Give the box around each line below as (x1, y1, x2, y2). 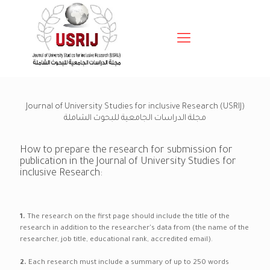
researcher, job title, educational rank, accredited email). (20, 236, 213, 244)
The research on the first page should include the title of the (27, 213, 230, 221)
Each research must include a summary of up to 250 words (28, 259, 229, 267)
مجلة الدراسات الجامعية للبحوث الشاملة (64, 114, 206, 123)
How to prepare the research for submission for (20, 145, 233, 156)
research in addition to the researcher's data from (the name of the (20, 225, 249, 233)
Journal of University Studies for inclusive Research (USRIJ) (25, 102, 245, 111)
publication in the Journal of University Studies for (20, 157, 236, 168)
